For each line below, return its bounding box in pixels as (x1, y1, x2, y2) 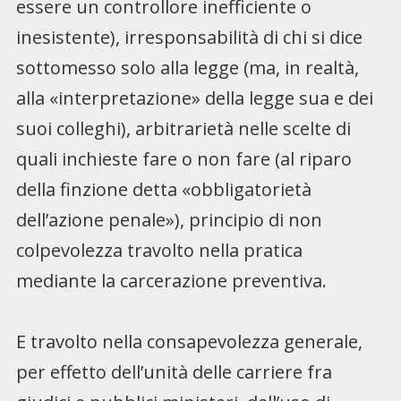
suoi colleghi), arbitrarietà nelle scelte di (15, 115, 351, 141)
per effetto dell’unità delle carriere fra (15, 359, 332, 384)
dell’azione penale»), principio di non (15, 207, 322, 232)
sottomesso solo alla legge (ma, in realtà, (15, 55, 359, 80)
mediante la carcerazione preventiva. (15, 268, 327, 293)
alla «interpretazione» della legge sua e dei (15, 85, 373, 110)
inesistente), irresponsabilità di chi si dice (15, 24, 363, 49)
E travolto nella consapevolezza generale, (15, 328, 363, 354)
